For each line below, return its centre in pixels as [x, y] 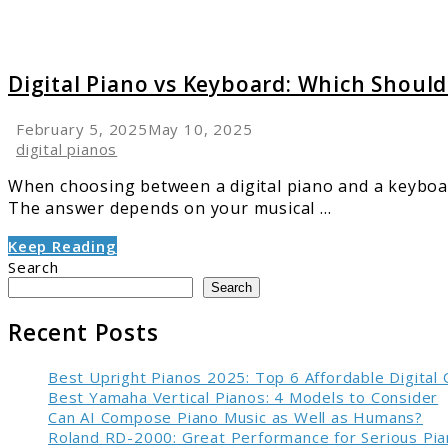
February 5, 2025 [82, 129]
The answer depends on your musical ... [170, 208]
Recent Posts [83, 332]
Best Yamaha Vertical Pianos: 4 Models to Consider [243, 396]
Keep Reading [62, 246]
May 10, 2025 [200, 129]
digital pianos [67, 149]
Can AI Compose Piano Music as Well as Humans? [235, 416]
